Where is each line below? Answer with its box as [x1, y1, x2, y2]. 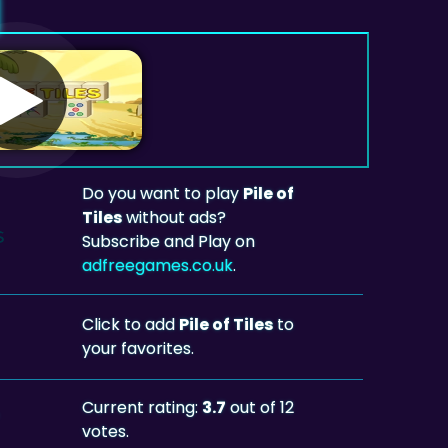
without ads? [122, 205, 227, 229]
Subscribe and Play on [82, 229, 256, 253]
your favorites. [82, 336, 195, 360]
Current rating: [82, 395, 203, 419]
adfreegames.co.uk [82, 253, 234, 277]
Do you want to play [82, 181, 244, 205]
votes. [82, 419, 130, 443]
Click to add [82, 312, 180, 336]
